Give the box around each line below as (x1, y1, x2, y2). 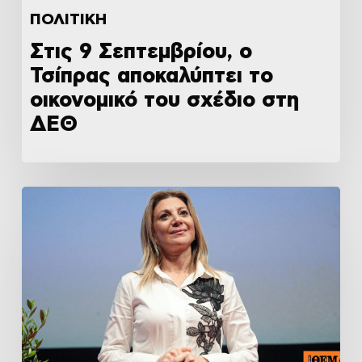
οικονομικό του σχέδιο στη (29, 89, 299, 111)
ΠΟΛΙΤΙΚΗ (29, 11, 107, 27)
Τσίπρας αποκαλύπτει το (29, 65, 273, 86)
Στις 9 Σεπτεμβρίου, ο (29, 40, 252, 62)
